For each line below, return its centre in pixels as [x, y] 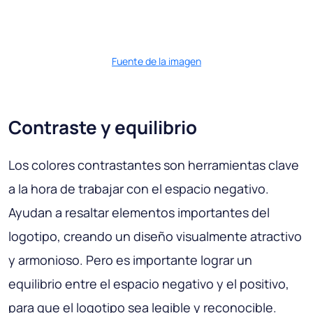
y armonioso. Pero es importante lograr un [130, 260]
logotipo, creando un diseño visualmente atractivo [155, 236]
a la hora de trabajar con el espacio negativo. [139, 188]
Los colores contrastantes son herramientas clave [154, 165]
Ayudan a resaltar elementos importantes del [139, 212]
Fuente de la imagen [156, 61]
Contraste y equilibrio [103, 127]
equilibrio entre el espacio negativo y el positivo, [149, 283]
